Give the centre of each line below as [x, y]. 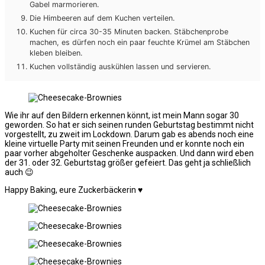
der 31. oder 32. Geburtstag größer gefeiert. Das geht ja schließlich [128, 163]
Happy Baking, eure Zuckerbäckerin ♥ [74, 190]
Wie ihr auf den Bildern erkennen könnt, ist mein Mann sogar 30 [122, 116]
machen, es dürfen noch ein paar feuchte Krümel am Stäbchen [140, 43]
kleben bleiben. [56, 53]
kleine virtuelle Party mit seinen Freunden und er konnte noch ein [125, 144]
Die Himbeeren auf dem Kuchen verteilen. [102, 18]
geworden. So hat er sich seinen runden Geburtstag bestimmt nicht [129, 125]
